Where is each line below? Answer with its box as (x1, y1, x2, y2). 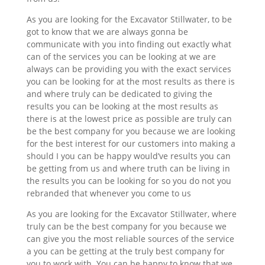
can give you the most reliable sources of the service (26, 232, 234, 244)
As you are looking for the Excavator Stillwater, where (26, 208, 237, 219)
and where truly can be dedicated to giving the (26, 88, 212, 99)
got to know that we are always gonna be (26, 25, 188, 37)
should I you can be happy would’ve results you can (26, 150, 231, 161)
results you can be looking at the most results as (26, 100, 218, 112)
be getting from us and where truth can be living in (26, 162, 230, 174)
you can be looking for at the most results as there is (26, 75, 235, 87)
